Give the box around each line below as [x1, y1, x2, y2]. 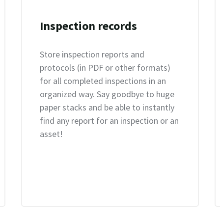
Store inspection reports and [39, 49, 144, 60]
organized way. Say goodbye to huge [39, 88, 174, 100]
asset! [39, 128, 63, 139]
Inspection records [39, 18, 137, 33]
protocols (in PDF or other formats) [39, 62, 170, 73]
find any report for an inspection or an [39, 115, 179, 126]
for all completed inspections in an [39, 75, 166, 86]
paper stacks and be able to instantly [39, 102, 174, 113]
